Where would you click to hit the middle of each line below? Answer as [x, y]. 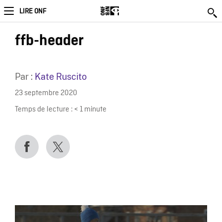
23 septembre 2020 [46, 94]
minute [95, 110]
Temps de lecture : [44, 110]
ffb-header [49, 41]
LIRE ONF [33, 11]
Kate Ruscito [60, 77]
